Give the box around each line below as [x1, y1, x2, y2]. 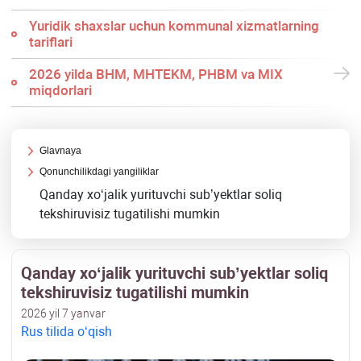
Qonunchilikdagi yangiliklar [39, 166, 160, 178]
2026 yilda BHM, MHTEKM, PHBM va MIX [28, 66, 283, 83]
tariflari [28, 34, 73, 51]
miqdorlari [28, 82, 92, 99]
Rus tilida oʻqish [21, 324, 112, 340]
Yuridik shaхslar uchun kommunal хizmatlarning [28, 18, 319, 35]
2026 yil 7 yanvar [21, 307, 106, 321]
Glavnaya [39, 145, 82, 157]
